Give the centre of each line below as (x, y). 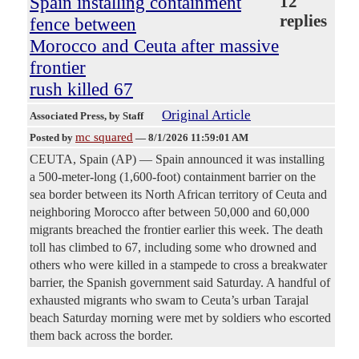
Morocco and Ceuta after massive (154, 46)
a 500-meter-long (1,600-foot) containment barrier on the (173, 177)
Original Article (206, 115)
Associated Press (67, 116)
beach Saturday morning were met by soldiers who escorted (180, 318)
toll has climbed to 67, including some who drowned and (173, 248)
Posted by (52, 138)
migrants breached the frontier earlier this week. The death (176, 230)
